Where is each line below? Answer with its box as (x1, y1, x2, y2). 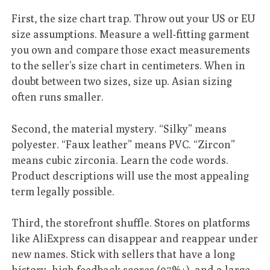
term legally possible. (11, 184, 115, 198)
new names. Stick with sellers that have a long (11, 248, 236, 261)
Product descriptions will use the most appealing (11, 169, 250, 182)
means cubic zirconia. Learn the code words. (11, 153, 229, 166)
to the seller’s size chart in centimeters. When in (11, 59, 246, 72)
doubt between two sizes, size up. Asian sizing (11, 75, 233, 88)
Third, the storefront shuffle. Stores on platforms (11, 216, 251, 230)
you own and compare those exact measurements (11, 43, 251, 57)
